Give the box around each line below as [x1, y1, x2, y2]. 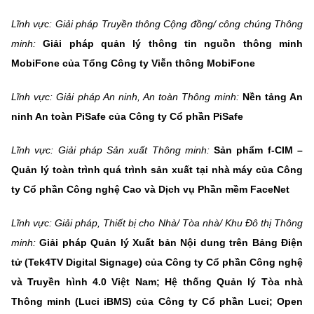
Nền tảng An [242, 90, 303, 102]
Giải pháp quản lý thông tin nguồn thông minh [43, 37, 303, 49]
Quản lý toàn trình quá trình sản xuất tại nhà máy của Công [11, 163, 303, 175]
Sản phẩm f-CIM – [214, 144, 303, 156]
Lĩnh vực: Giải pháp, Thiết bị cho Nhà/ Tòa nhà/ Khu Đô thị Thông [11, 217, 303, 228]
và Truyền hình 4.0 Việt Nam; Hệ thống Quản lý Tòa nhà [11, 275, 303, 287]
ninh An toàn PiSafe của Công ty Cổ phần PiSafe [11, 110, 243, 122]
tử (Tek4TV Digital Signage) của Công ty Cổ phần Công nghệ [11, 256, 303, 268]
